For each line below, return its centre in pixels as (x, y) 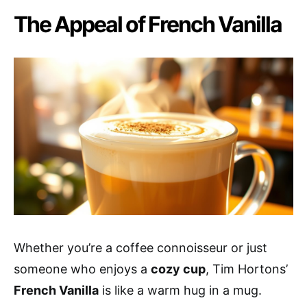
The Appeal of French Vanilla (148, 25)
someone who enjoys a (82, 269)
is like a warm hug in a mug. (180, 290)
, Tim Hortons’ (247, 269)
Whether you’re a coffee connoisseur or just (140, 247)
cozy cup (178, 269)
